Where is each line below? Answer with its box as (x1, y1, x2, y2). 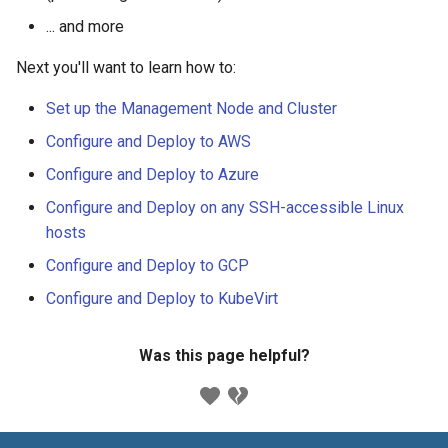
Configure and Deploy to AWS (46, 131, 251, 151)
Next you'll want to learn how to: (16, 57, 236, 77)
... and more (46, 16, 124, 36)
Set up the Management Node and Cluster (46, 98, 337, 118)
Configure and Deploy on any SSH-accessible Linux (46, 197, 404, 217)
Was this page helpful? (138, 345, 310, 365)
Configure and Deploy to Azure (46, 164, 259, 184)
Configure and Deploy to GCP (46, 255, 249, 275)
